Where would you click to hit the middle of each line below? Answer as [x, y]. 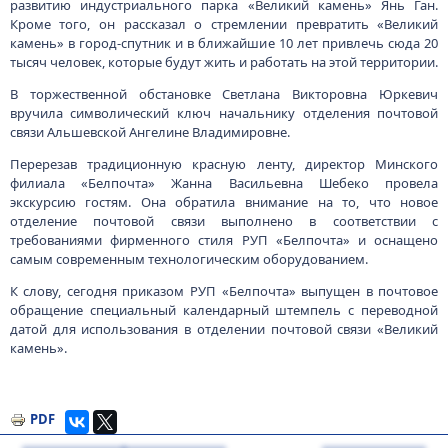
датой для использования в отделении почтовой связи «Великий [224, 329]
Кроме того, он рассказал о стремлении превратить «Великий [224, 24]
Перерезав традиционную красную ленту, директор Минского [224, 164]
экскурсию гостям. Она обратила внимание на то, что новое [224, 202]
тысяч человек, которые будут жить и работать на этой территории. [223, 62]
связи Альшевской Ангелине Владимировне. [149, 132]
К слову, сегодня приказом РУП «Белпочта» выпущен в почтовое [224, 291]
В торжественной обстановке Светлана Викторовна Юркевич [224, 94]
